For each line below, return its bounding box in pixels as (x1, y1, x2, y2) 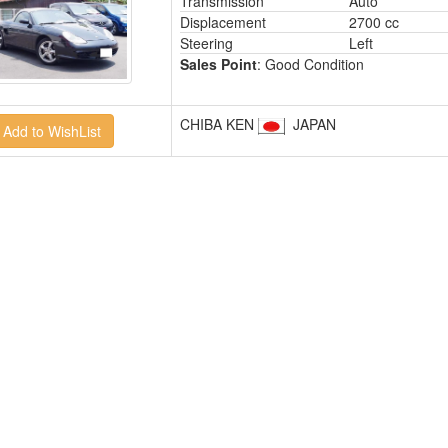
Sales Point (179, 54, 257, 74)
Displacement (179, 12, 266, 32)
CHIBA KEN (179, 114, 258, 134)
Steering (179, 33, 233, 53)
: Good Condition (256, 54, 364, 74)
